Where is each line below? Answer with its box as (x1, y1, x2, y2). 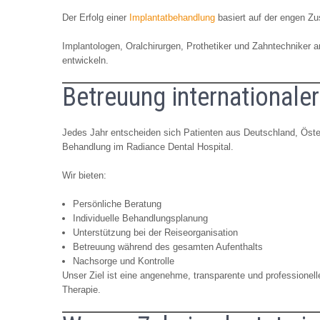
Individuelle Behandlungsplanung (73, 212, 208, 224)
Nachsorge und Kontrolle (73, 255, 174, 266)
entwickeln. (62, 54, 109, 66)
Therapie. (62, 284, 101, 295)
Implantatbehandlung (129, 11, 215, 23)
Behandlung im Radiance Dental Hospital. (62, 141, 234, 152)
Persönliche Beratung (73, 198, 161, 209)
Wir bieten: (62, 169, 106, 181)
